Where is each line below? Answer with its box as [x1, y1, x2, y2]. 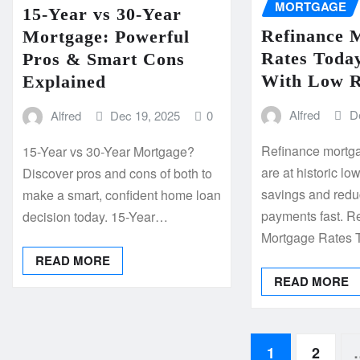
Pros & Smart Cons [22, 48, 185, 69]
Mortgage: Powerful [22, 26, 190, 47]
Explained [22, 71, 106, 92]
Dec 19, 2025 [110, 106, 181, 124]
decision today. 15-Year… [22, 207, 168, 226]
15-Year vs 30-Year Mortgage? [22, 141, 194, 161]
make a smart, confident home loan [22, 185, 221, 204]
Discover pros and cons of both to [22, 163, 212, 182]
